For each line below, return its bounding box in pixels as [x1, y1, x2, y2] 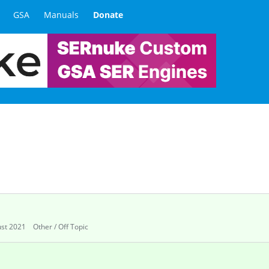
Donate [93, 8, 123, 20]
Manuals [44, 8, 79, 20]
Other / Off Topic [33, 222, 88, 232]
